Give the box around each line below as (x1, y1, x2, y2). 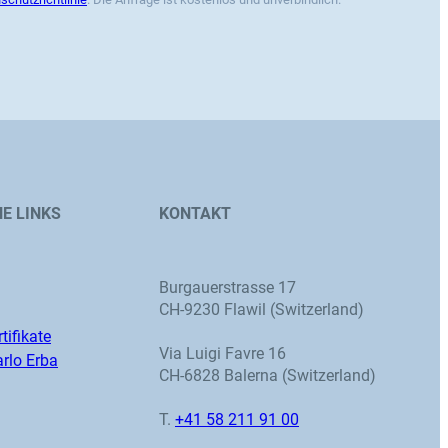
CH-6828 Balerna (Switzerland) (159, 366, 376, 386)
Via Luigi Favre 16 (159, 344, 286, 364)
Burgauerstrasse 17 (159, 278, 296, 298)
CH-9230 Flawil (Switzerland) (159, 300, 364, 320)
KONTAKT (159, 204, 231, 224)
